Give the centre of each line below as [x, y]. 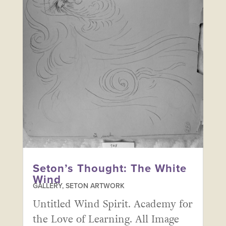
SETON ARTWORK [95, 186]
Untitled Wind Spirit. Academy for [112, 205]
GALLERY [47, 186]
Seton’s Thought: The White [109, 169]
